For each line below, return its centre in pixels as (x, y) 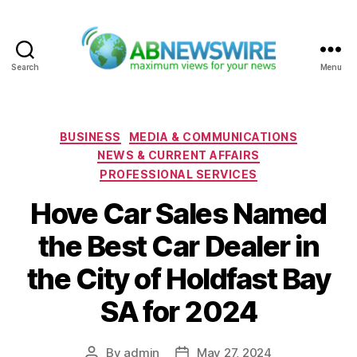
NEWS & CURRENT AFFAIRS (178, 155)
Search (25, 67)
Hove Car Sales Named (178, 214)
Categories (213, 133)
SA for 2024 (178, 312)
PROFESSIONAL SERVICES (178, 174)
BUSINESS (90, 136)
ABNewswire (220, 80)
